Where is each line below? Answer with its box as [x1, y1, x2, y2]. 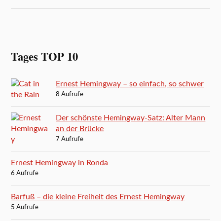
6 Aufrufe [11, 170, 39, 177]
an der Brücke [56, 124, 104, 133]
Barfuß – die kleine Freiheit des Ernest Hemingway [11, 192, 185, 201]
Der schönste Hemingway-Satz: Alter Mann [56, 113, 206, 122]
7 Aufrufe [56, 136, 84, 143]
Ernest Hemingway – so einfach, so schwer [56, 79, 204, 88]
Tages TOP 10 [11, 48, 78, 65]
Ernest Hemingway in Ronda [11, 158, 109, 167]
